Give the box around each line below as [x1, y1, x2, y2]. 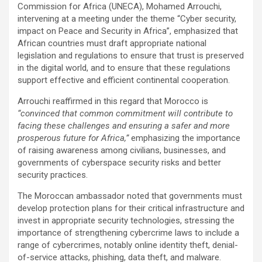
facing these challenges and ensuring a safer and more [18, 120, 230, 131]
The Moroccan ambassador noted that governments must [18, 190, 242, 201]
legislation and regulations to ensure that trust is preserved [18, 50, 244, 61]
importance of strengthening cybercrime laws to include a [18, 227, 239, 238]
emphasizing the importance [129, 132, 240, 143]
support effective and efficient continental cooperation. [18, 74, 230, 85]
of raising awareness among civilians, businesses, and [18, 144, 226, 156]
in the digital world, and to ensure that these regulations [18, 62, 230, 73]
